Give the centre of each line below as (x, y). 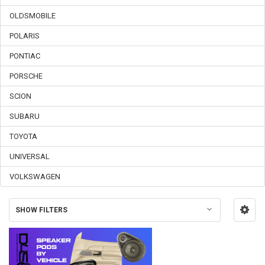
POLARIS (25, 36)
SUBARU (25, 117)
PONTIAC (25, 56)
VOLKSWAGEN (35, 176)
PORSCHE (26, 76)
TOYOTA (23, 137)
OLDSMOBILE (33, 16)
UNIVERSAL (30, 157)
